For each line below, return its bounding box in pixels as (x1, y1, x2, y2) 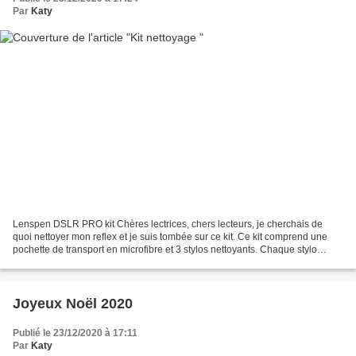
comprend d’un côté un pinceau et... (13, 256, 167, 268)
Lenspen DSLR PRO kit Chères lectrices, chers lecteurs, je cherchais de (13, 218, 323, 230)
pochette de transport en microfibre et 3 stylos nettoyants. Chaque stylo (13, 243, 317, 255)
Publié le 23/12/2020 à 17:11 (13, 327, 137, 339)
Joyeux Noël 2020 (13, 295, 133, 311)
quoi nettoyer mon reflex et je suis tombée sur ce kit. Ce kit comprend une (13, 230, 327, 242)
